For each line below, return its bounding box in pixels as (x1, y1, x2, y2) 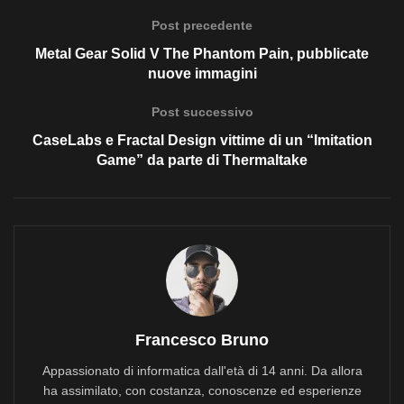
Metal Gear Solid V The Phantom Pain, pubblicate (35, 46, 369, 61)
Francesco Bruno (135, 331, 269, 349)
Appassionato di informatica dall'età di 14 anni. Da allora (41, 363, 363, 378)
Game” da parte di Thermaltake (96, 152, 308, 168)
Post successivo (151, 105, 253, 119)
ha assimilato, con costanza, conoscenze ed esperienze (42, 383, 362, 398)
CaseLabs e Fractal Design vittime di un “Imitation (32, 133, 372, 148)
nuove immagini (147, 66, 257, 81)
